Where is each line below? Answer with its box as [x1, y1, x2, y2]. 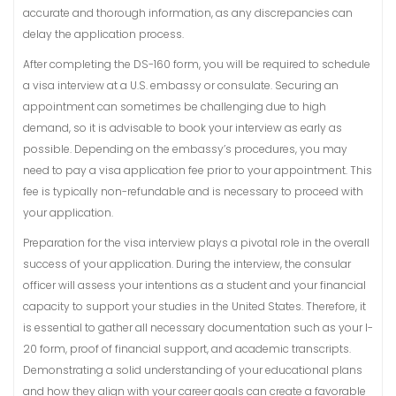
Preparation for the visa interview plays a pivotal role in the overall [23, 235, 369, 250]
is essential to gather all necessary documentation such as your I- [23, 320, 373, 335]
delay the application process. [23, 27, 184, 42]
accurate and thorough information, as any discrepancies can [23, 5, 353, 20]
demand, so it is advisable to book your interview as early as [23, 120, 342, 135]
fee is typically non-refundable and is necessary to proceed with [23, 184, 363, 199]
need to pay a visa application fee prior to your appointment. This [23, 163, 372, 178]
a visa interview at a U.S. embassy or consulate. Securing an [23, 78, 339, 93]
